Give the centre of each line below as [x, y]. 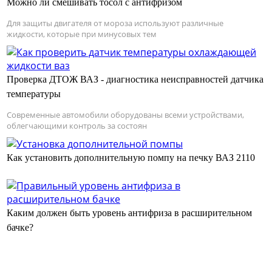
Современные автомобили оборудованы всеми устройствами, [125, 115]
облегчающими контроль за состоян [77, 126]
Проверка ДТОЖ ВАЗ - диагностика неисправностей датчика [135, 80]
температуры [34, 94]
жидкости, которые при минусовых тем [82, 34]
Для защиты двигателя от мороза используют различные [115, 23]
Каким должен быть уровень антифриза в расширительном [129, 213]
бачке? [20, 228]
